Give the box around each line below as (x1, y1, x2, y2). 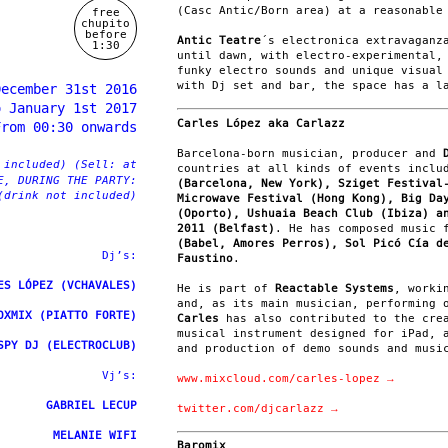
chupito (81, 16, 130, 30)
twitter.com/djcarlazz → (177, 401, 338, 415)
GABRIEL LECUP (46, 399, 137, 412)
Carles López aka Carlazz (177, 116, 345, 130)
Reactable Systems (275, 281, 394, 295)
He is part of (177, 281, 275, 295)
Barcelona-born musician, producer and (177, 146, 443, 160)
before (84, 27, 127, 41)
